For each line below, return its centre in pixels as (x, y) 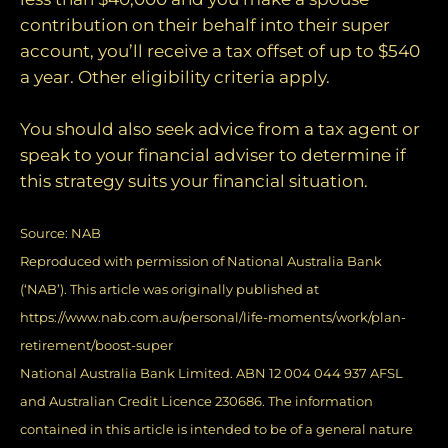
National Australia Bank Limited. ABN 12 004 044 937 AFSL (211, 374)
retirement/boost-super (96, 346)
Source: (45, 234)
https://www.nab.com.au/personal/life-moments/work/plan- (213, 318)
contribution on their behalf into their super (205, 25)
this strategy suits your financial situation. (194, 180)
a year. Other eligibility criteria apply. (175, 77)
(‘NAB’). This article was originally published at (169, 290)
